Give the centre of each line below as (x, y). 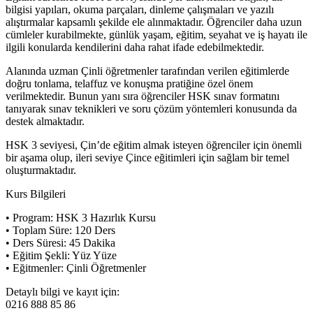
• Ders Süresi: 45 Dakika (60, 242)
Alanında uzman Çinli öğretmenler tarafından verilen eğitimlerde (147, 71)
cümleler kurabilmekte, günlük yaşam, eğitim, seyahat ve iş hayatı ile (156, 34)
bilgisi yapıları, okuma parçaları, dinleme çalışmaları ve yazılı (140, 9)
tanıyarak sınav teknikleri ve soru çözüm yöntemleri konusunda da (151, 108)
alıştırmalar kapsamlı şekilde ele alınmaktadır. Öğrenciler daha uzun (154, 22)
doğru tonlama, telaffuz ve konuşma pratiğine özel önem (129, 83)
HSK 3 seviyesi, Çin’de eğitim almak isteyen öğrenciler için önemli (154, 145)
